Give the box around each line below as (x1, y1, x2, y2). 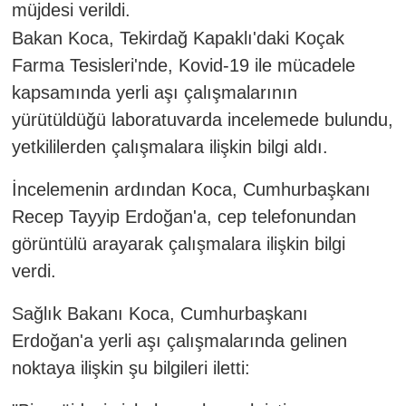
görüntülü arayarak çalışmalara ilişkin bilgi (11, 233, 345, 254)
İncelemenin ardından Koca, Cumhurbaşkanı (11, 179, 371, 199)
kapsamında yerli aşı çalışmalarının (11, 82, 297, 102)
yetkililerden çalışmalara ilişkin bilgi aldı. (11, 136, 328, 157)
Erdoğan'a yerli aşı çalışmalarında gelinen (11, 330, 347, 351)
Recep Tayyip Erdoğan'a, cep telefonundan (11, 206, 356, 227)
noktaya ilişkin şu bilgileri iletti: (11, 357, 256, 378)
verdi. (11, 260, 62, 281)
